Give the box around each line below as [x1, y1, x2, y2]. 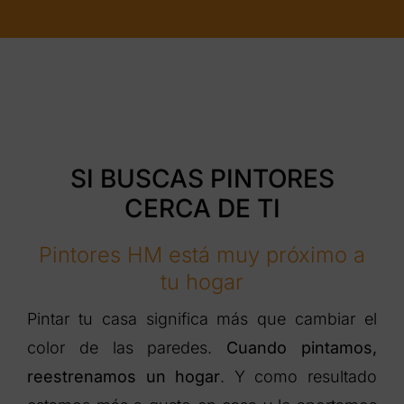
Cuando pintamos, [226, 338, 378, 358]
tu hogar [161, 269, 243, 296]
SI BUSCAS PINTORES [69, 163, 335, 195]
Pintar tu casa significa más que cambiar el [26, 309, 378, 329]
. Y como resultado [220, 367, 378, 387]
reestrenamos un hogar [26, 367, 221, 387]
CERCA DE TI [124, 193, 280, 225]
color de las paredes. [26, 338, 227, 358]
